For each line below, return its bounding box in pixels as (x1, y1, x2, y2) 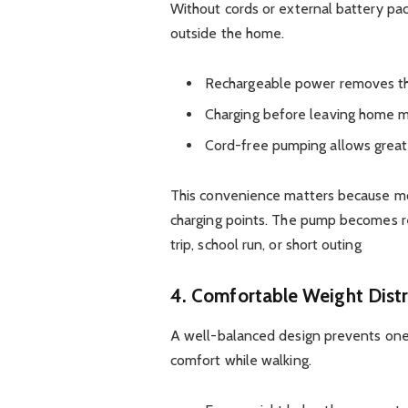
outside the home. (169, 24, 285, 42)
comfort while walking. (169, 352, 311, 370)
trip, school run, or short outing (169, 235, 362, 253)
